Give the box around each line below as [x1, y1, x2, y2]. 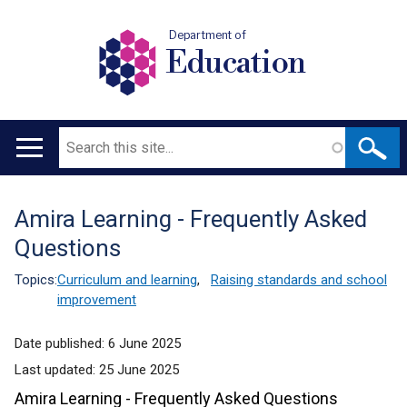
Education [164, 42, 307, 84]
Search [59, 130, 101, 146]
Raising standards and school [211, 272, 387, 288]
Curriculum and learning [57, 272, 197, 288]
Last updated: [15, 362, 99, 378]
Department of [168, 28, 246, 43]
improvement [57, 292, 136, 308]
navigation [7, 187, 110, 213]
